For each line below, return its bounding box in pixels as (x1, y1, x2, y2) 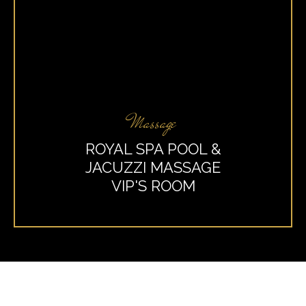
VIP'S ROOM (111, 177, 195, 195)
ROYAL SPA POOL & (85, 140, 221, 158)
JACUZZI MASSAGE (85, 158, 221, 176)
